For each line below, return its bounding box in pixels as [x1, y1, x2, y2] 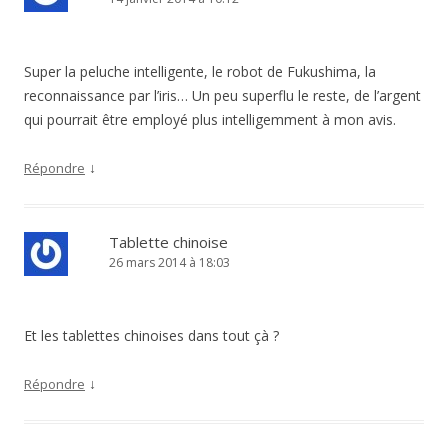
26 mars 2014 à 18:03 [109, 254, 230, 272]
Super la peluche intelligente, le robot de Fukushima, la [24, 62, 376, 82]
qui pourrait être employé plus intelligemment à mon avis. [24, 110, 396, 130]
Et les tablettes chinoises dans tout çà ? [24, 326, 279, 346]
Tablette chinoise [109, 232, 228, 253]
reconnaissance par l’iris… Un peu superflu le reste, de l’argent [24, 86, 421, 106]
